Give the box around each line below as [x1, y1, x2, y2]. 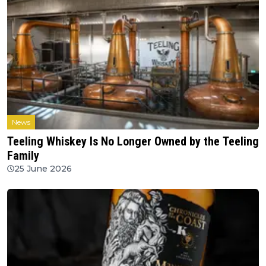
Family [7, 148, 39, 163]
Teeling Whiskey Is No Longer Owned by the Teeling [7, 134, 259, 149]
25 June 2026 [14, 163, 72, 175]
